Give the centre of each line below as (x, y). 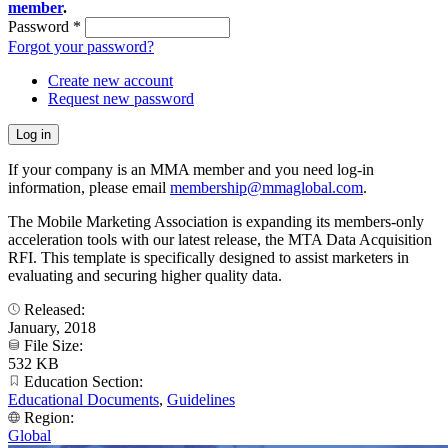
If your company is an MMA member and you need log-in (191, 169)
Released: (54, 309)
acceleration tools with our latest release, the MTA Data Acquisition (220, 239)
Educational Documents (83, 399)
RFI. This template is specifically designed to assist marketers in (208, 257)
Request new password (121, 98)
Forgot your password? (81, 46)
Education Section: (83, 381)
